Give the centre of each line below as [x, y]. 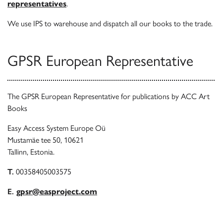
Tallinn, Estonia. [31, 152]
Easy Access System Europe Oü [56, 128]
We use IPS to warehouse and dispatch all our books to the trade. [110, 24]
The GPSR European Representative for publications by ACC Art [109, 96]
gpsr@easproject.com [57, 192]
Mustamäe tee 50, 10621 [46, 140]
